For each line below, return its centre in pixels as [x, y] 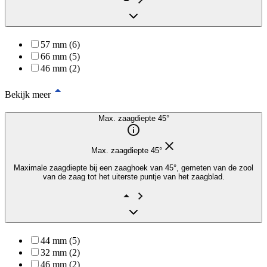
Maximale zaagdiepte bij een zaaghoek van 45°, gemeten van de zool [133, 167]
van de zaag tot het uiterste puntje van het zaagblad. [133, 176]
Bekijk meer [28, 94]
